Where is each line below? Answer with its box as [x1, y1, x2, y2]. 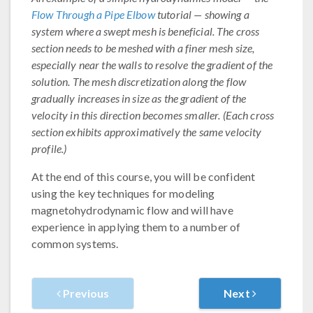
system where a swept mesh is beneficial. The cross [31, 24, 260, 38]
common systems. [31, 236, 119, 250]
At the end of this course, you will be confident [31, 169, 256, 183]
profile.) [31, 141, 67, 155]
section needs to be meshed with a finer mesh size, [31, 41, 255, 54]
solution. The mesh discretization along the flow [31, 74, 247, 88]
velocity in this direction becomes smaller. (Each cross [31, 108, 275, 122]
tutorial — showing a [154, 7, 249, 21]
